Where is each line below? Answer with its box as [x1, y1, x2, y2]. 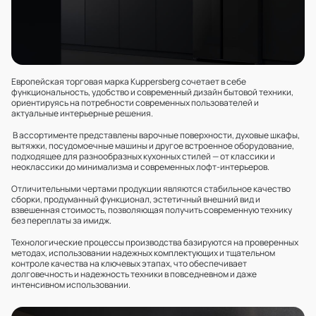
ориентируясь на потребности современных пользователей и [11, 97, 259, 109]
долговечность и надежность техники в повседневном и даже [11, 268, 257, 280]
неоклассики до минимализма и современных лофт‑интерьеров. [11, 161, 271, 173]
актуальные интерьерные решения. [11, 107, 154, 119]
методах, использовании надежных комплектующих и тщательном [11, 247, 275, 259]
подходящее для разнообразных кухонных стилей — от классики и [11, 150, 275, 162]
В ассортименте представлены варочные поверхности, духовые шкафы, [11, 129, 300, 141]
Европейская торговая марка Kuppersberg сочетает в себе [11, 75, 246, 87]
